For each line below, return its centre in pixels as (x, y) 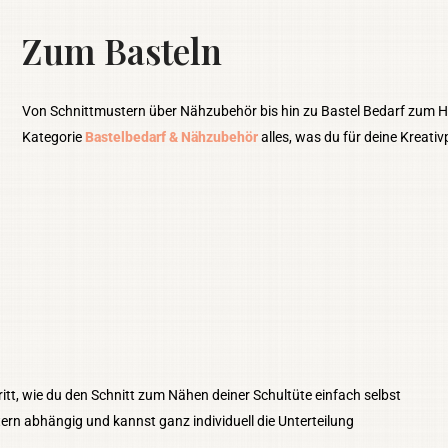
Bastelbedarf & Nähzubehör (172, 136)
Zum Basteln (122, 50)
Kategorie (54, 136)
